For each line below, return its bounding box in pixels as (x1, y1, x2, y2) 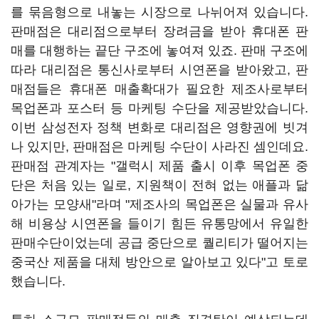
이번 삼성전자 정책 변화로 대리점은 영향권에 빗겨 (11, 120, 308, 135)
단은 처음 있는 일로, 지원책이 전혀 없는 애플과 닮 (11, 178, 308, 192)
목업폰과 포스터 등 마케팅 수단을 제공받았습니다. (11, 101, 308, 115)
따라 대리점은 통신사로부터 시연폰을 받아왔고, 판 (11, 63, 308, 77)
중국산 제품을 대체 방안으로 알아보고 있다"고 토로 (11, 255, 308, 269)
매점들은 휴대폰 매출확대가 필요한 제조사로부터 (11, 82, 308, 96)
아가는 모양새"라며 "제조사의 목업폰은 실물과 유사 (11, 197, 308, 211)
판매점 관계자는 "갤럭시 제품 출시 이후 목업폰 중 (11, 159, 308, 173)
